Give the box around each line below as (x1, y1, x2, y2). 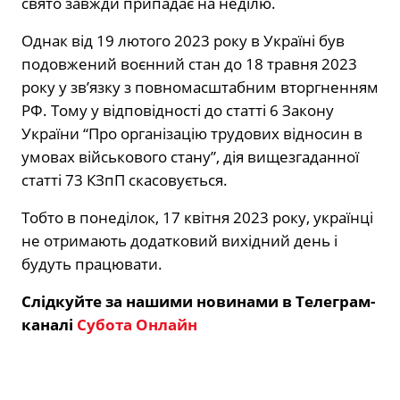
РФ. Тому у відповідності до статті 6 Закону (21, 100, 334, 121)
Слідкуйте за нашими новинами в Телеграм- (21, 291, 375, 312)
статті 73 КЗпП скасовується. (21, 170, 228, 191)
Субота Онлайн (77, 314, 197, 336)
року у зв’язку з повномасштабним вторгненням (21, 77, 379, 98)
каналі (21, 314, 77, 336)
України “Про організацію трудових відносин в (21, 123, 362, 145)
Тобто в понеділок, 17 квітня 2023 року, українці (21, 207, 373, 229)
